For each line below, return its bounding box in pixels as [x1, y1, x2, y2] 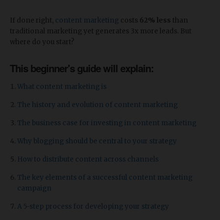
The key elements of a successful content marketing [17, 173, 192, 182]
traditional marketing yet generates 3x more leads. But [10, 27, 192, 35]
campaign [17, 184, 52, 192]
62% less [139, 16, 172, 25]
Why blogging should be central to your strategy [17, 137, 177, 145]
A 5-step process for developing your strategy [17, 202, 169, 211]
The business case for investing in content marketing [17, 119, 196, 127]
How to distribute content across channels [17, 155, 159, 164]
